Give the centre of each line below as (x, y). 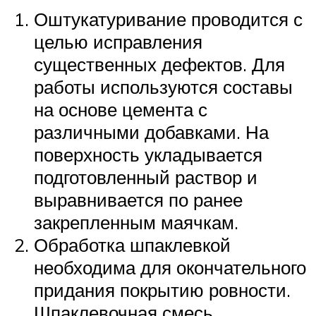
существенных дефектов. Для (159, 64)
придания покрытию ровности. (162, 290)
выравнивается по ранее (138, 199)
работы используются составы (163, 86)
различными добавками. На (151, 132)
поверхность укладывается (148, 154)
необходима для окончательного (170, 267)
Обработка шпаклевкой (132, 244)
